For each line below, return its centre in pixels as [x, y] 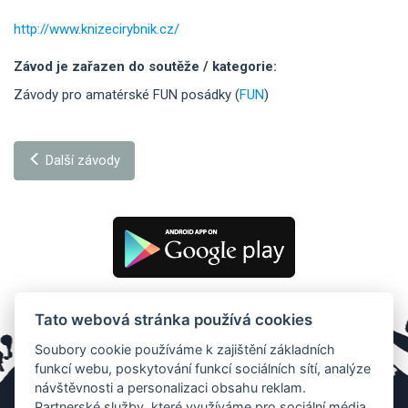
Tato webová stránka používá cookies [174, 319]
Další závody [81, 160]
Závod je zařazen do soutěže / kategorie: [145, 66]
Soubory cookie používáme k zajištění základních [185, 349]
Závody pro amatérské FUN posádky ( [127, 95]
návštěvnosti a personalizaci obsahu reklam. [171, 387]
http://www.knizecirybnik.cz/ [97, 29]
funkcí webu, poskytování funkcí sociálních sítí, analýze [203, 368]
